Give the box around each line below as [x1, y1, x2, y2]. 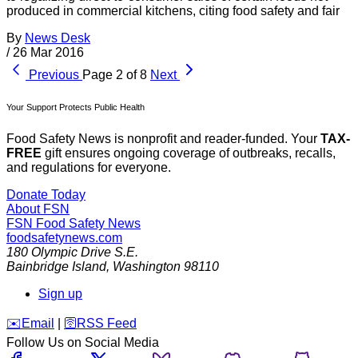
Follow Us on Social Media [6, 335, 159, 349]
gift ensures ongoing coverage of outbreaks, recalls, [42, 145, 336, 160]
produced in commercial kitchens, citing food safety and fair [6, 3, 340, 18]
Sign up [38, 286, 82, 300]
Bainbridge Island [6, 259, 106, 273]
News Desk [25, 30, 90, 45]
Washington [113, 259, 181, 273]
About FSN [6, 201, 70, 216]
